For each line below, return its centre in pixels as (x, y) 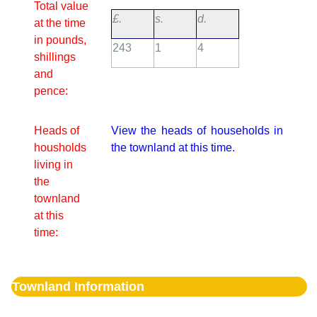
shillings (55, 57)
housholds (60, 147)
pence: (51, 91)
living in (53, 164)
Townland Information (78, 286)
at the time (60, 23)
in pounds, (60, 40)
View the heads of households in (197, 130)
